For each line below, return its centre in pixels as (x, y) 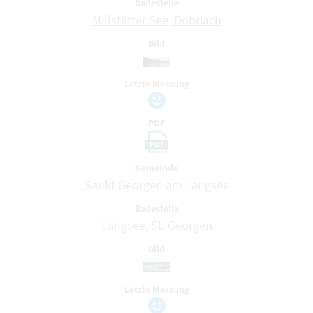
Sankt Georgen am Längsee (156, 185)
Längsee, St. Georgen (156, 225)
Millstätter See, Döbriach (156, 20)
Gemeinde (156, 168)
